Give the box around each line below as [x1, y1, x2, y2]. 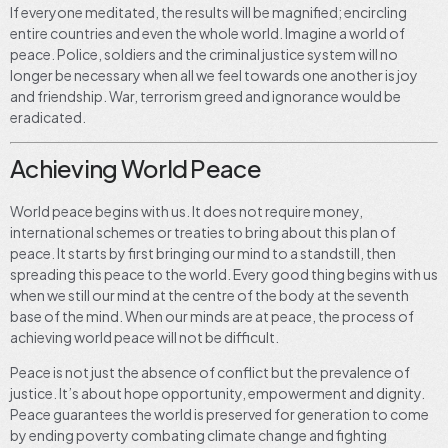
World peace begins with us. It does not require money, [10, 201, 363, 220]
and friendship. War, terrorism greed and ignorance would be [10, 86, 401, 105]
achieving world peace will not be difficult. [10, 327, 279, 346]
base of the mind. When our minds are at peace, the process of [10, 306, 414, 325]
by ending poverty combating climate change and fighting [10, 426, 387, 445]
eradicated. [10, 107, 86, 126]
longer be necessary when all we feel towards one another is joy [10, 65, 418, 84]
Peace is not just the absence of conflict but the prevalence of [10, 363, 410, 382]
